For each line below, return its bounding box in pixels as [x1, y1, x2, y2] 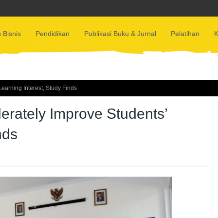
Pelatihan [170, 30, 200, 37]
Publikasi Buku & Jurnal [84, 30, 156, 37]
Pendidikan [35, 30, 70, 37]
